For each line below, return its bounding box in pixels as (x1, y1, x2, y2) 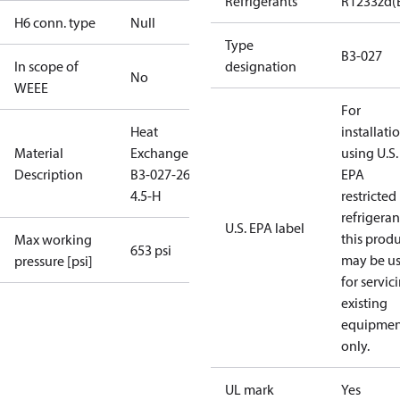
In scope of (14, 57, 79, 75)
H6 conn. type (14, 13, 96, 31)
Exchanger (130, 144, 193, 162)
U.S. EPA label (225, 219, 304, 237)
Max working (14, 230, 92, 248)
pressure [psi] (14, 252, 93, 270)
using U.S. (341, 144, 398, 162)
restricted (341, 187, 396, 204)
